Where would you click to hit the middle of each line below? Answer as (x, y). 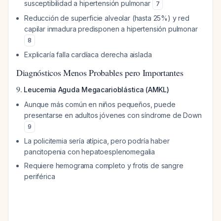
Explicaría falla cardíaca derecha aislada (88, 55)
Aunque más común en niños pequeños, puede (100, 104)
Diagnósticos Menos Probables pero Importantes (100, 73)
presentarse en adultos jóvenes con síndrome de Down (113, 115)
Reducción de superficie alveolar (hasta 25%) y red (107, 18)
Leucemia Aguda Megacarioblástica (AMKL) (96, 90)
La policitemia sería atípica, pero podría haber (97, 141)
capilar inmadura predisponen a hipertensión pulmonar (111, 29)
